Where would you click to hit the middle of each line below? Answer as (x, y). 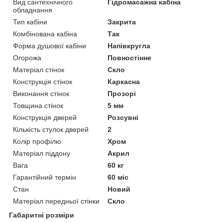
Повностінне (130, 57)
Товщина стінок (38, 105)
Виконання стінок (41, 93)
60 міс (118, 177)
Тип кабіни (30, 22)
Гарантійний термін (45, 177)
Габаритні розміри (42, 215)
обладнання (33, 10)
